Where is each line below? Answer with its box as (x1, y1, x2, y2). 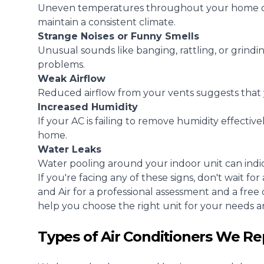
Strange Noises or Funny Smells (38, 31, 199, 42)
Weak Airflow (38, 73, 105, 84)
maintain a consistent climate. (38, 16, 176, 28)
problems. (38, 59, 85, 70)
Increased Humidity (38, 101, 138, 113)
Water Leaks (38, 144, 101, 155)
